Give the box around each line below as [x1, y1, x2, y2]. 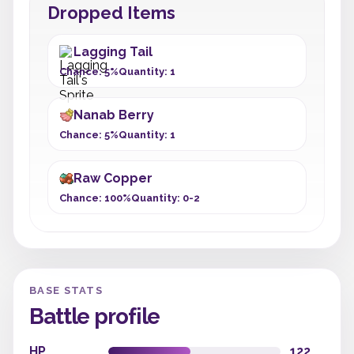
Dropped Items [47, 2, 175, 23]
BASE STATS [29, 284, 103, 296]
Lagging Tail [73, 44, 153, 59]
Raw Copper [73, 171, 153, 186]
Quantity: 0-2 [131, 192, 200, 204]
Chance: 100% [59, 192, 131, 204]
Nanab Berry [73, 107, 154, 122]
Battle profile [29, 303, 160, 330]
